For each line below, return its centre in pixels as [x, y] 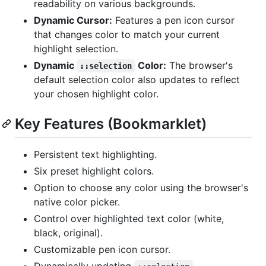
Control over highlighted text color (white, [129, 218]
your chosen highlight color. [96, 94]
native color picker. [77, 202]
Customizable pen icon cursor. [102, 249]
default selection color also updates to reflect [137, 79]
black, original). [68, 232]
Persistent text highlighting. [95, 154]
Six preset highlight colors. [94, 171]
